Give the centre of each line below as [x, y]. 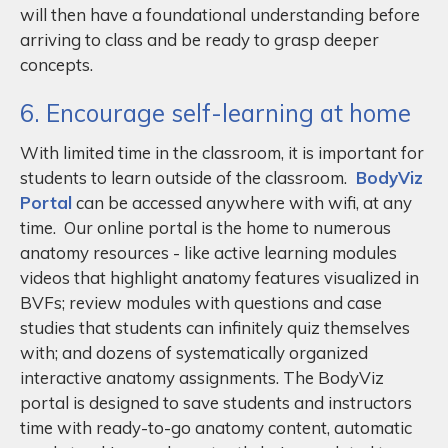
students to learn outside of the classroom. [185, 177]
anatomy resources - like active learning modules [208, 252]
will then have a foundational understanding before [220, 14]
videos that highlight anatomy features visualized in [219, 277]
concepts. [58, 64]
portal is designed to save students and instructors [216, 402]
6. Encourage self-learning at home [218, 112]
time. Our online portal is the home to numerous [205, 227]
